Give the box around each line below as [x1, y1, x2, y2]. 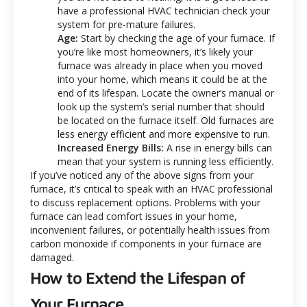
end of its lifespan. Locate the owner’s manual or [58, 86, 274, 99]
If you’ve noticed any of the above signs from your [30, 168, 254, 182]
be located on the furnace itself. [58, 113, 201, 127]
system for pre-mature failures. [58, 17, 195, 31]
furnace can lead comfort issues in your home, [30, 209, 237, 223]
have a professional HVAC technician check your [58, 3, 270, 17]
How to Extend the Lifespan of [30, 267, 245, 287]
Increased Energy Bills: [58, 140, 164, 154]
